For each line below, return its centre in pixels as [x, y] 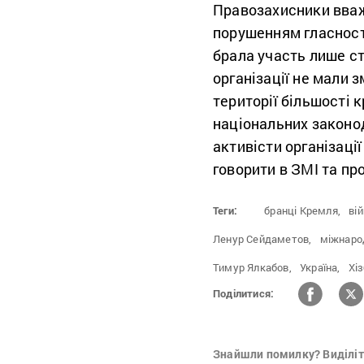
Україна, [320, 267]
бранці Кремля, [303, 210]
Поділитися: [244, 294]
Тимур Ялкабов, [252, 267]
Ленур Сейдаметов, [262, 238]
